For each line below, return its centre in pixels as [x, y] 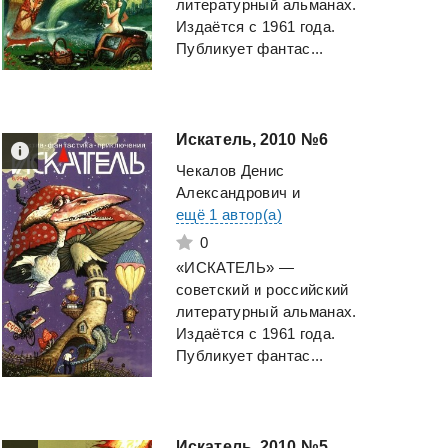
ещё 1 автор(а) [229, 215]
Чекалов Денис [230, 171]
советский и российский [262, 290]
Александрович [232, 193]
